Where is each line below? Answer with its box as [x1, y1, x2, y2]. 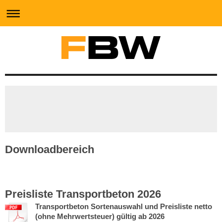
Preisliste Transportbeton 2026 [5, 188, 161, 201]
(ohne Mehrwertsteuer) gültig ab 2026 [35, 212, 165, 221]
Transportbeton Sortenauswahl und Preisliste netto [35, 202, 212, 211]
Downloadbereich [5, 143, 94, 156]
